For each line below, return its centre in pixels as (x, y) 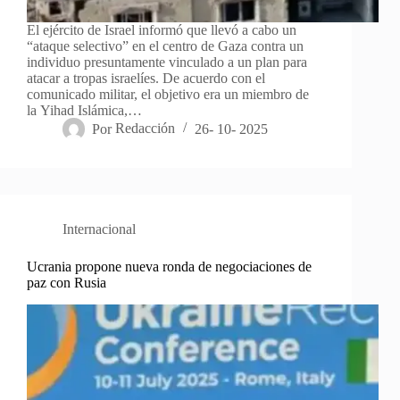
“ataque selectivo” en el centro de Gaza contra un (165, 46)
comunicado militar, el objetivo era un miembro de (168, 95)
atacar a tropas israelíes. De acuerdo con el (146, 79)
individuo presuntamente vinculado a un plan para (167, 62)
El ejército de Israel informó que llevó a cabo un (162, 30)
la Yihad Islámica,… (84, 111)
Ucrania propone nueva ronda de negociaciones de (169, 267)
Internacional (99, 229)
